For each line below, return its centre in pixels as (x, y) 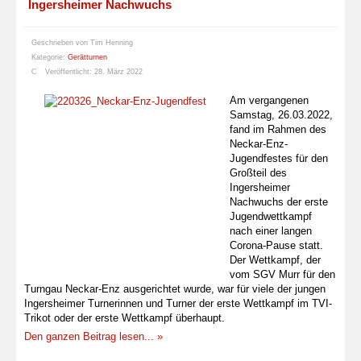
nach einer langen (271, 231)
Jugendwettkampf (271, 217)
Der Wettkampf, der (275, 260)
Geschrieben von (61, 43)
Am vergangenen (269, 101)
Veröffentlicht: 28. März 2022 (94, 72)
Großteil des (258, 173)
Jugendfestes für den (279, 159)
